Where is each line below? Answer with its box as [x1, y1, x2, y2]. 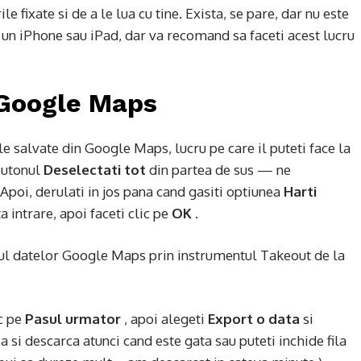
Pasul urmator [25, 310, 121, 327]
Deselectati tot [44, 161, 146, 178]
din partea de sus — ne [146, 161, 291, 178]
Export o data [208, 310, 300, 327]
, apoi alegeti [121, 310, 208, 327]
